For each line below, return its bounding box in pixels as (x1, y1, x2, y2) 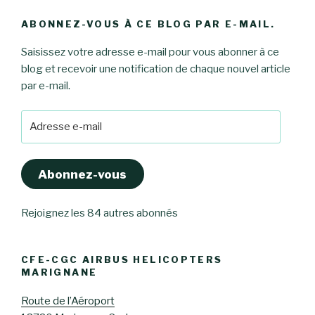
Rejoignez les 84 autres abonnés (21, 207, 178, 220)
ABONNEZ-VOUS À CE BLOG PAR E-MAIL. (21, 18, 276, 30)
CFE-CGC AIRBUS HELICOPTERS (21, 254, 223, 266)
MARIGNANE (21, 266, 98, 278)
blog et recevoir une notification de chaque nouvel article (21, 63, 290, 76)
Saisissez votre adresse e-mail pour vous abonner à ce (21, 46, 279, 59)
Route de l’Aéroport (21, 294, 115, 307)
